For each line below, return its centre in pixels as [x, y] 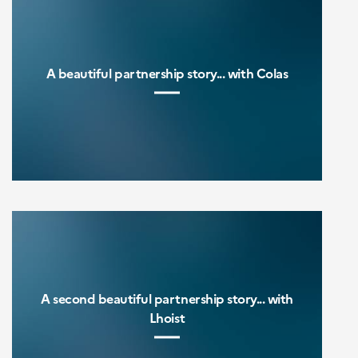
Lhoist [167, 317]
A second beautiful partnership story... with [167, 298]
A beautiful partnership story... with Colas [167, 72]
